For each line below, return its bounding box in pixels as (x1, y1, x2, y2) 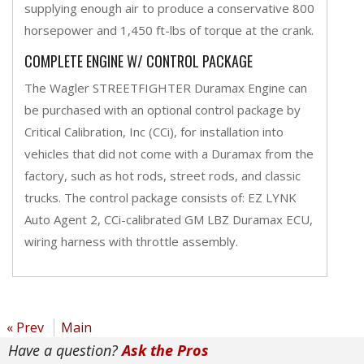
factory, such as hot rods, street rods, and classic (24, 167, 301, 184)
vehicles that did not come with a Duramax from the (24, 145, 314, 162)
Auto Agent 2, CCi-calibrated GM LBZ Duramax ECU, (24, 210, 313, 227)
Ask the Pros (118, 340, 209, 360)
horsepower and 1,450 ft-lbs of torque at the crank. (24, 21, 314, 38)
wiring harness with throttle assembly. (24, 232, 238, 249)
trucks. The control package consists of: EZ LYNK (24, 188, 297, 206)
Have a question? (8, 340, 118, 360)
